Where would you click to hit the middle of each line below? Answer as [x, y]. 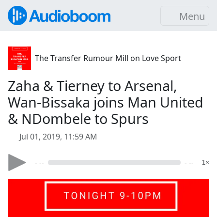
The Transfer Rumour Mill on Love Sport [108, 58]
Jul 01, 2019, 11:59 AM [58, 137]
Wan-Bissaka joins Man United [106, 102]
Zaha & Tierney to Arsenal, [93, 85]
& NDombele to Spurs [78, 118]
